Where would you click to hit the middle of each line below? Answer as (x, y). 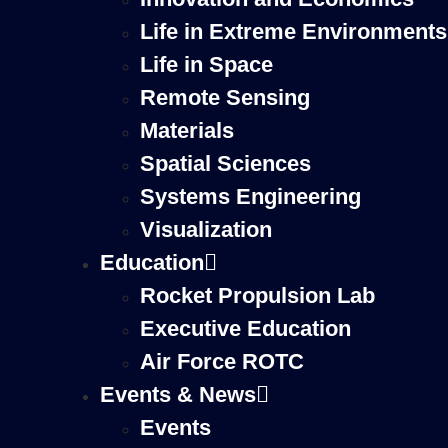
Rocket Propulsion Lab (257, 295)
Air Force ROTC (222, 361)
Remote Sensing (225, 97)
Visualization (206, 229)
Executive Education (245, 328)
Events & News (178, 394)
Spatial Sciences (225, 163)
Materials (187, 130)
